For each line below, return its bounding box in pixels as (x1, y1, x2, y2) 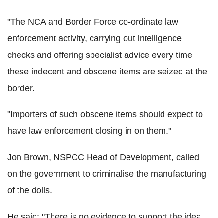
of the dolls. (7, 185, 52, 195)
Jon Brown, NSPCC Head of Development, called (7, 152, 199, 162)
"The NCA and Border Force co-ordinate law (7, 17, 178, 27)
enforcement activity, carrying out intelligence (7, 33, 182, 43)
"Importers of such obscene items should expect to (7, 109, 203, 119)
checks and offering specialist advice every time (7, 50, 192, 60)
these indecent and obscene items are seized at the (7, 66, 207, 76)
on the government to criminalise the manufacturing (7, 168, 206, 179)
